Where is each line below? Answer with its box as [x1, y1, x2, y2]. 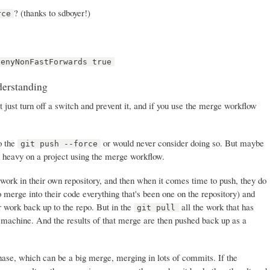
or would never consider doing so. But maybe [101, 137, 265, 149]
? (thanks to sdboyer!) [14, 6, 91, 19]
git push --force [20, 139, 98, 149]
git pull [137, 203, 176, 213]
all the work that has [178, 201, 254, 213]
